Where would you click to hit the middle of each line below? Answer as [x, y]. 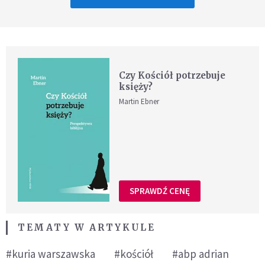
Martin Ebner [139, 102]
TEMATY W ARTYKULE [87, 227]
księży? [136, 87]
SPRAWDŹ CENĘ [160, 191]
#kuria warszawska [51, 253]
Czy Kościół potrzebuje [172, 76]
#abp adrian [201, 253]
